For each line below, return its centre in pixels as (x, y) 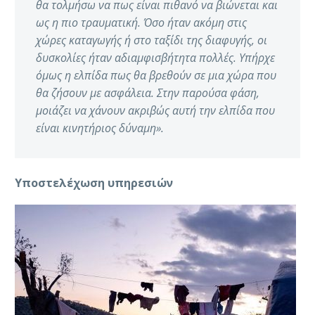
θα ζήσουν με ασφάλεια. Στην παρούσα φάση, (148, 93)
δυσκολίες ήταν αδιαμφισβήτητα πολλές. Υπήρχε (155, 58)
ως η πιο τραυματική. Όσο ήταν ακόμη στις (141, 23)
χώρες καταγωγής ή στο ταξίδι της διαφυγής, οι (152, 40)
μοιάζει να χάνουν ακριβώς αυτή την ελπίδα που (155, 111)
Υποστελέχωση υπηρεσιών (94, 183)
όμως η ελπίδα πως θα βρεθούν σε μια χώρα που (156, 76)
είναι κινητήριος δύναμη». (100, 128)
